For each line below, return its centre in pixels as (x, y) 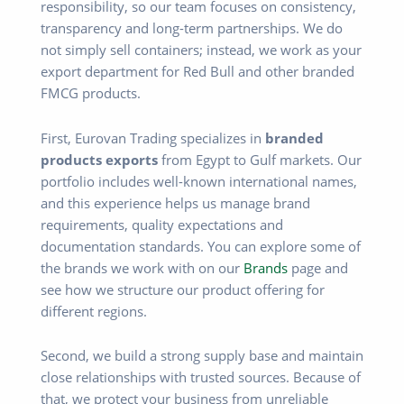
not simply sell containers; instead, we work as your (201, 50)
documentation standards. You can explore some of (201, 246)
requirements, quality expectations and (162, 224)
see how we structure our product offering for (183, 289)
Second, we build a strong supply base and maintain (202, 356)
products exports (99, 159)
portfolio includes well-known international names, (199, 181)
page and (318, 267)
